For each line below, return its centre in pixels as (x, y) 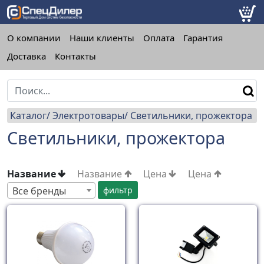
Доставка (27, 56)
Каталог (28, 115)
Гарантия (203, 38)
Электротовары (88, 115)
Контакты (75, 56)
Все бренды (39, 191)
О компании (34, 38)
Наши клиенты (102, 38)
